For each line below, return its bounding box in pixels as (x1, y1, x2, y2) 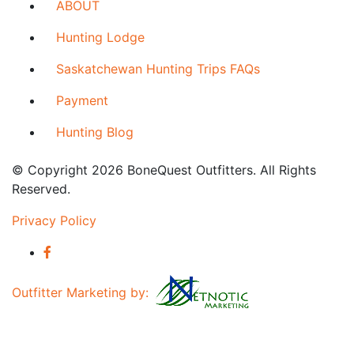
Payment (56, 92, 108, 108)
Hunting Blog (56, 124, 134, 140)
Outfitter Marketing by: (12, 284, 153, 301)
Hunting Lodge (56, 29, 145, 45)
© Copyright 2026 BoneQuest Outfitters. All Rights (12, 162, 316, 178)
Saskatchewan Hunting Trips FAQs (56, 61, 260, 77)
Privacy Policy (12, 213, 96, 228)
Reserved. (12, 181, 70, 197)
